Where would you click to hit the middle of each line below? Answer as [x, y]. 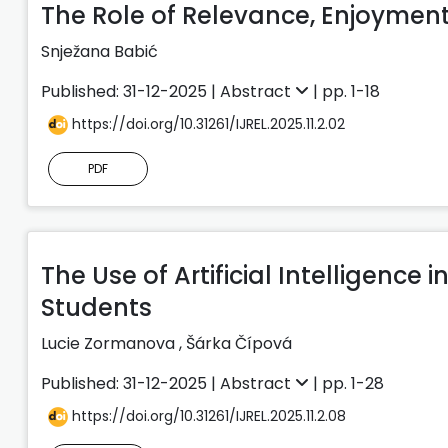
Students [96, 307]
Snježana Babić [99, 51]
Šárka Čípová [239, 343]
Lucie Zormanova [110, 343]
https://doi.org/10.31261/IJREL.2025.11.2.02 [206, 123]
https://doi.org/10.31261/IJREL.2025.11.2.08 [207, 415]
